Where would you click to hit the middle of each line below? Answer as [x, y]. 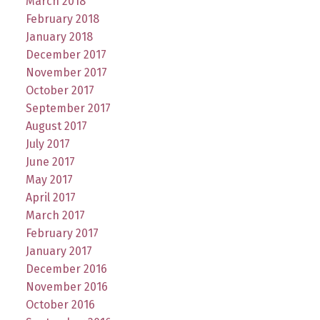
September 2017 [68, 108]
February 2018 [62, 19]
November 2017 [66, 72]
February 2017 [62, 233]
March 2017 [55, 215]
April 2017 [50, 197]
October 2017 [60, 90]
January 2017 [59, 251]
